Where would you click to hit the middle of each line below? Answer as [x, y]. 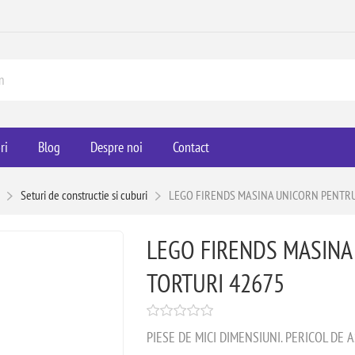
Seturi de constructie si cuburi [84, 195]
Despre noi [116, 147]
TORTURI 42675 [215, 283]
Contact [191, 147]
